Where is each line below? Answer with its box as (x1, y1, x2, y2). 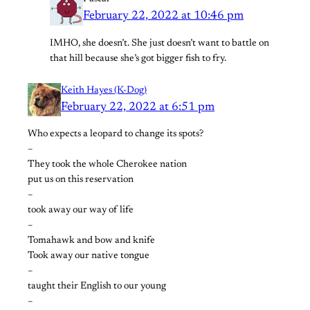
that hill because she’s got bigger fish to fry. (50, 53, 226, 64)
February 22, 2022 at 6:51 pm (61, 100, 215, 113)
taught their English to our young (28, 281, 166, 291)
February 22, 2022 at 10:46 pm (83, 10, 244, 23)
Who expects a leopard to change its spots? (28, 129, 203, 139)
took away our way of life (28, 205, 134, 215)
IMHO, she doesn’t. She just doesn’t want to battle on (50, 38, 269, 48)
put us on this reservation (28, 174, 134, 185)
